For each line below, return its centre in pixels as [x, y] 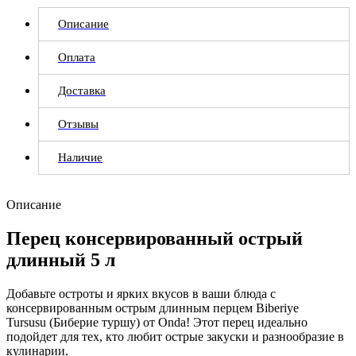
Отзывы [78, 124]
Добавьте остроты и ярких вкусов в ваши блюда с [141, 293]
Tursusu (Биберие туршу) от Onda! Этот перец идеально [157, 322]
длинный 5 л [61, 259]
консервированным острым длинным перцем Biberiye [153, 308]
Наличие [80, 157]
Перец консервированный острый [155, 238]
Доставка [82, 90]
